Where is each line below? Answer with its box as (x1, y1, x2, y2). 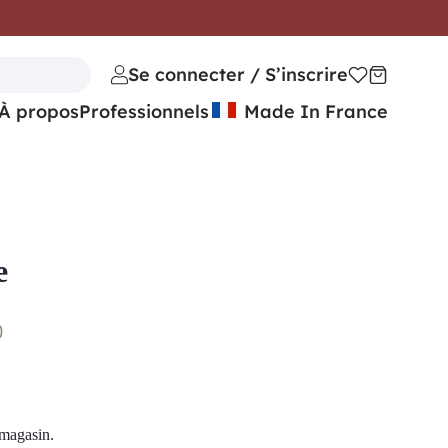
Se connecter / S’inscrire (128, 63, 348, 86)
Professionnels (79, 99, 209, 123)
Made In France (239, 99, 388, 123)
